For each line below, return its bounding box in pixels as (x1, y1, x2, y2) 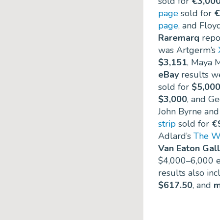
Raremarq (158, 32, 199, 44)
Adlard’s (158, 130, 193, 142)
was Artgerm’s (158, 44, 218, 56)
